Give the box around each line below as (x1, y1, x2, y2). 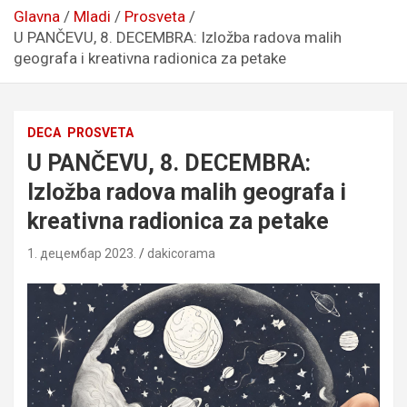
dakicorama (147, 245, 215, 261)
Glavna (14, 6, 60, 25)
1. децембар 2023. (27, 245, 136, 261)
